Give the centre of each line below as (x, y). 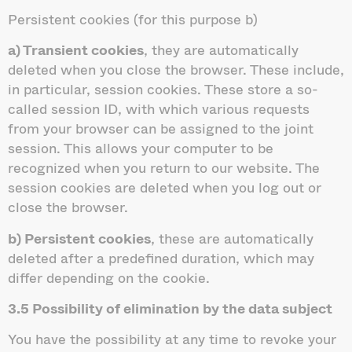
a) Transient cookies (76, 50)
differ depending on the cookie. (109, 277)
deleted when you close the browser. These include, (176, 70)
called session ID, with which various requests (159, 109)
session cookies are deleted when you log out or (165, 187)
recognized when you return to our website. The (164, 168)
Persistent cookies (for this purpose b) (133, 18)
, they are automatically (221, 50)
